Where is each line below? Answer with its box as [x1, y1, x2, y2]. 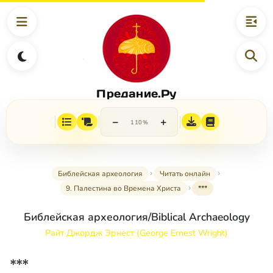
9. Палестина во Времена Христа [66, 183, 181, 194]
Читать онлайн [160, 169, 210, 179]
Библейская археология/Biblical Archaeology [23, 210, 250, 225]
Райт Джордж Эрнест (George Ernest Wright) [45, 227, 228, 239]
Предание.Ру [96, 86, 177, 101]
